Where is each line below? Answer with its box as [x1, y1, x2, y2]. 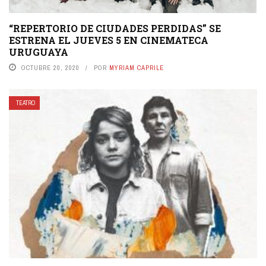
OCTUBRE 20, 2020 [21, 64, 80, 72]
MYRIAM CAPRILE [109, 64, 164, 72]
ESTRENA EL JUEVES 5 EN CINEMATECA [9, 34, 208, 47]
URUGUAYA [9, 46, 68, 59]
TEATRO [16, 99, 35, 107]
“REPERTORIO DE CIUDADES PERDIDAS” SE [9, 22, 221, 35]
